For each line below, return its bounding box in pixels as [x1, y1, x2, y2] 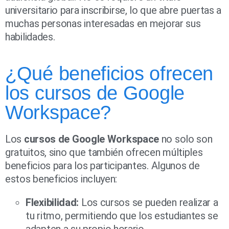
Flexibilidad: [26, 196, 79, 209]
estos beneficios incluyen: [5, 173, 118, 186]
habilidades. [5, 31, 55, 43]
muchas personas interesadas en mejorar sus [5, 17, 201, 30]
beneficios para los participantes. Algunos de [5, 159, 200, 172]
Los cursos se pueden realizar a [79, 196, 218, 209]
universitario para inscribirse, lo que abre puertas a [5, 4, 222, 17]
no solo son [159, 133, 213, 146]
